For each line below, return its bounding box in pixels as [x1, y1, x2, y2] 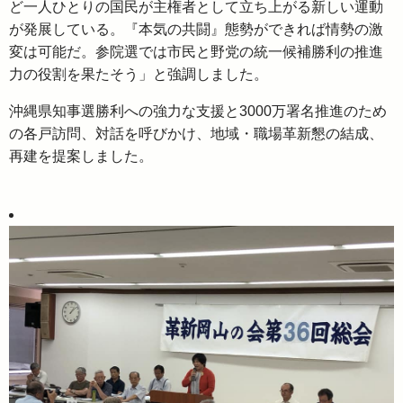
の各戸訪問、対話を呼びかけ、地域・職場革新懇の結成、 [9, 126, 383, 142]
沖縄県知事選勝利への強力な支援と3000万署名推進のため [9, 103, 387, 120]
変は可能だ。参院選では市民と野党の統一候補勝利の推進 [9, 44, 383, 60]
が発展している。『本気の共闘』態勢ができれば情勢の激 [9, 22, 383, 38]
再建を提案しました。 [9, 148, 153, 165]
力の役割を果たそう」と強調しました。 [9, 67, 268, 83]
